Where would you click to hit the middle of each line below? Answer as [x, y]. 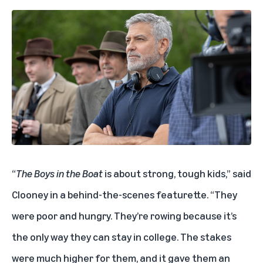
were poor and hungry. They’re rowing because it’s [124, 215]
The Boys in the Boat [60, 173]
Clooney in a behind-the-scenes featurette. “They [124, 194]
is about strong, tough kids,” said [178, 173]
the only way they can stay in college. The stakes [122, 236]
